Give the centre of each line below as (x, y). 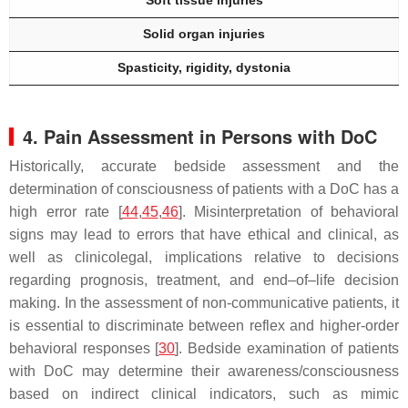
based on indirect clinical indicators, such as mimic (204, 394)
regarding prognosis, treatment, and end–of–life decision (204, 280)
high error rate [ (66, 212)
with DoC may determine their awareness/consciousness (204, 372)
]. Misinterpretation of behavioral (288, 212)
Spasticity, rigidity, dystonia (204, 68)
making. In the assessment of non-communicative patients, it (204, 303)
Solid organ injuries (204, 34)
